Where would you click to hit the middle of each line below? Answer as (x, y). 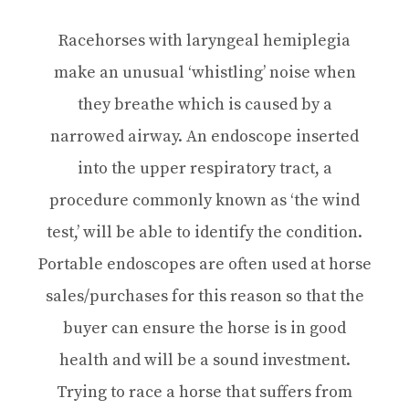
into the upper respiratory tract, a (204, 169)
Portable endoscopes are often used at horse (204, 265)
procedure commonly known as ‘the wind (204, 201)
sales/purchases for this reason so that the (204, 297)
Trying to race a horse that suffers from (204, 393)
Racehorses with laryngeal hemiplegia (204, 41)
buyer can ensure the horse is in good (204, 329)
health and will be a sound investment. (204, 361)
